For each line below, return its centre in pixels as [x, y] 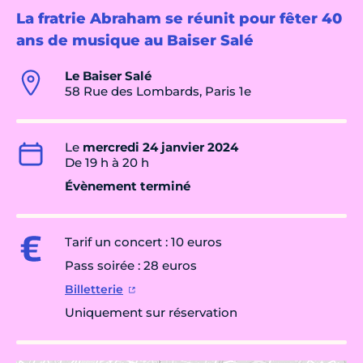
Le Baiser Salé [108, 76]
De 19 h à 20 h [107, 163]
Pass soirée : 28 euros [131, 266]
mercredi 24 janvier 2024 [160, 147]
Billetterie [94, 290]
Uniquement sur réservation [151, 313]
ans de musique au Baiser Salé [135, 41]
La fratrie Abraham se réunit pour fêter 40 [179, 19]
